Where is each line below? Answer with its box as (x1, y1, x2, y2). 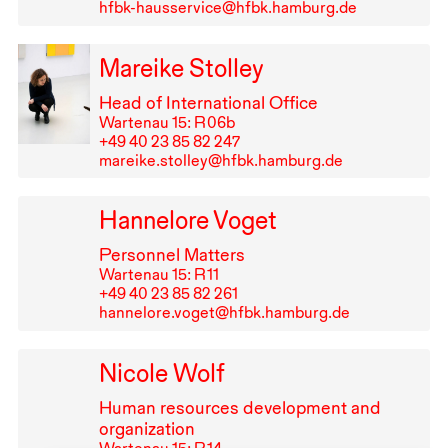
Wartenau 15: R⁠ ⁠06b (98, 112, 235, 132)
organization (98, 418, 195, 440)
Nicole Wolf (98, 358, 225, 389)
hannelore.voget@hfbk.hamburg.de (98, 303, 350, 323)
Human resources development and (98, 397, 381, 419)
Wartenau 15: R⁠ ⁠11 (98, 265, 219, 285)
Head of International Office (98, 91, 318, 113)
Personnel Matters (98, 244, 245, 266)
